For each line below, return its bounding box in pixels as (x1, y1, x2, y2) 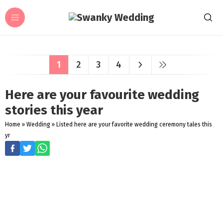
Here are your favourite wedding (5, 87, 199, 103)
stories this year (5, 103, 103, 118)
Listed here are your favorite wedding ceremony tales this (56, 121, 212, 128)
